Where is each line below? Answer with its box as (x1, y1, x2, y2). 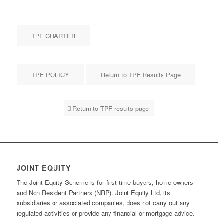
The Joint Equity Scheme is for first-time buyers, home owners (16, 177, 193, 187)
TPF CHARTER (31, 31, 75, 40)
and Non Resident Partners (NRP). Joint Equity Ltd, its (16, 187, 170, 197)
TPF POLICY (31, 70, 69, 79)
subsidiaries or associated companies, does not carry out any (16, 198, 190, 207)
